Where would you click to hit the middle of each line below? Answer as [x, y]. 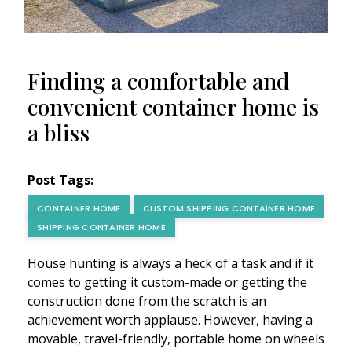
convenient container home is [173, 107]
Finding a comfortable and [159, 81]
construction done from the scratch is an [147, 301]
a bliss [59, 133]
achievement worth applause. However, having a [170, 320]
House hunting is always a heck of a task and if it [170, 264]
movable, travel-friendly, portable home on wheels [176, 339]
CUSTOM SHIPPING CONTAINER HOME [229, 209]
